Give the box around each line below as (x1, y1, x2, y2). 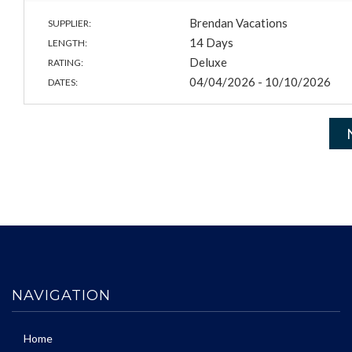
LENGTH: (48, 37, 87, 49)
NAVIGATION (12, 287, 111, 305)
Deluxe (189, 55, 228, 70)
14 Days (189, 35, 234, 50)
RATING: (48, 57, 83, 69)
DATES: (48, 76, 78, 89)
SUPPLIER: (48, 17, 91, 30)
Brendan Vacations (189, 16, 288, 31)
